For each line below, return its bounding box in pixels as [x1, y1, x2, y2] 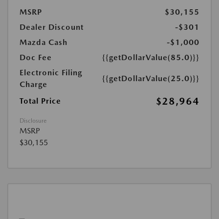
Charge [20, 80, 47, 89]
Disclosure [20, 117, 46, 125]
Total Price [20, 96, 61, 106]
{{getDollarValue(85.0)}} [102, 53, 199, 63]
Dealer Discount [20, 22, 84, 32]
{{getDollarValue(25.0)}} [102, 74, 199, 84]
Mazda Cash [20, 38, 67, 47]
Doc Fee [20, 53, 52, 63]
